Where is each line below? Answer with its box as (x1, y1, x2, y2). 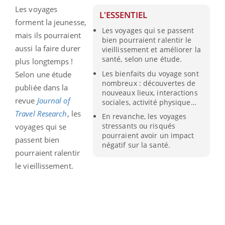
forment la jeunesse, (15, 17, 86, 28)
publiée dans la (15, 82, 68, 93)
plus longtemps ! (15, 56, 73, 67)
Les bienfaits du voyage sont (101, 68, 199, 78)
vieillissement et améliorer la (101, 45, 201, 55)
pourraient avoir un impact (101, 130, 194, 140)
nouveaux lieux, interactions (101, 87, 198, 97)
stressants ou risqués (101, 121, 175, 131)
